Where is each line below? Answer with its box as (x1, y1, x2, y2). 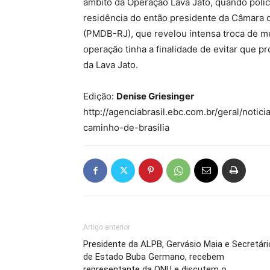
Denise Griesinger (116, 90, 194, 102)
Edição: (83, 90, 116, 102)
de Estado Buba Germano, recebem (83, 251, 224, 262)
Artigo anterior (83, 223, 130, 231)
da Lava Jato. (83, 59, 138, 71)
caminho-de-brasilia (83, 122, 169, 133)
